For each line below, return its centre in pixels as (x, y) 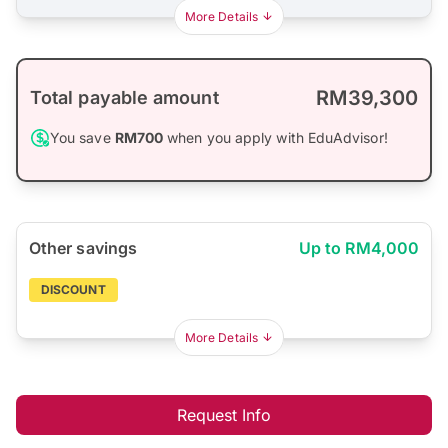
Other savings (83, 248)
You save (82, 138)
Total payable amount (124, 98)
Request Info (224, 415)
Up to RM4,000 (358, 248)
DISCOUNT (73, 290)
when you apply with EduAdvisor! (275, 138)
